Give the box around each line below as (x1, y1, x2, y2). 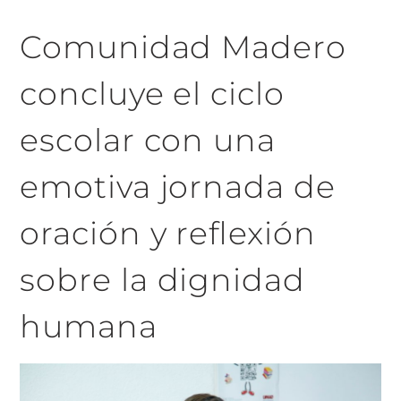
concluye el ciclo (20, 73, 285, 113)
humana (20, 306, 158, 346)
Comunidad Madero (20, 27, 346, 66)
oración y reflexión (20, 213, 316, 252)
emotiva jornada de (20, 166, 336, 206)
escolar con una (20, 120, 276, 159)
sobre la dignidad (20, 260, 305, 299)
